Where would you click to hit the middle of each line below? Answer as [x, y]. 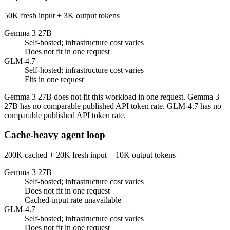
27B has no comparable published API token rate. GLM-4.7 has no [113, 106]
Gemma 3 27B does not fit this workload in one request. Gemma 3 [112, 97]
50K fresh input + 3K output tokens [62, 15]
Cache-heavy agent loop [55, 135]
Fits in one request [54, 79]
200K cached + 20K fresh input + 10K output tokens [90, 155]
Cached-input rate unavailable [73, 200]
